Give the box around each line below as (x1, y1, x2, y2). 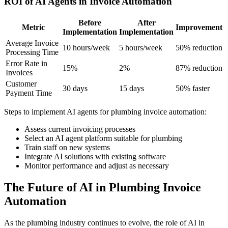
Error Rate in (6, 59, 47, 68)
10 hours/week (63, 43, 110, 52)
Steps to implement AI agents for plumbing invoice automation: (4, 107, 207, 116)
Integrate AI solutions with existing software (24, 152, 166, 161)
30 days (63, 83, 88, 93)
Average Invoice (6, 38, 59, 47)
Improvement (176, 22, 222, 32)
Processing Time (6, 47, 59, 56)
